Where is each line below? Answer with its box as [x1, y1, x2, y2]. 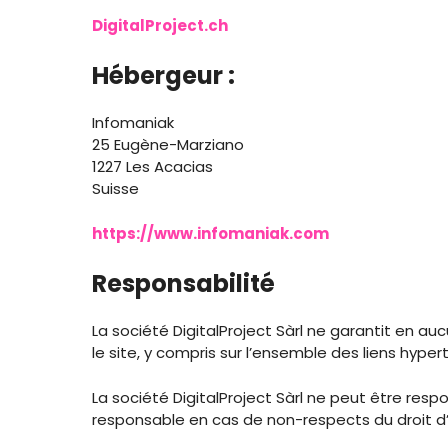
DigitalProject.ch [92, 14, 228, 36]
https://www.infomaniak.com [92, 222, 329, 244]
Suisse [92, 178, 139, 199]
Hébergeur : [92, 59, 235, 92]
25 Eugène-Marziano [92, 134, 244, 155]
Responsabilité [92, 267, 275, 300]
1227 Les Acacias [92, 156, 213, 177]
